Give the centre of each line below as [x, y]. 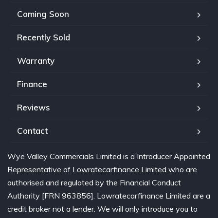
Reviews [34, 107]
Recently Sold [44, 37]
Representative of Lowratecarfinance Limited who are [102, 169]
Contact [32, 130]
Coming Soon [43, 14]
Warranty [36, 60]
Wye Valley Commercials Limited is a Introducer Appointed [109, 156]
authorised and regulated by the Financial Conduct [94, 182]
